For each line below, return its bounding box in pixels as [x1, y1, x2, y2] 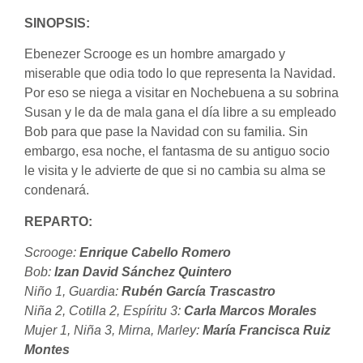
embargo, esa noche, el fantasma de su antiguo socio [24, 144, 330, 159]
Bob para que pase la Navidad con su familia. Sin [24, 125, 308, 139]
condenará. [24, 183, 89, 198]
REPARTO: [24, 214, 92, 228]
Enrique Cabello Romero [79, 246, 231, 260]
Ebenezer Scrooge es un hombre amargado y [24, 47, 285, 62]
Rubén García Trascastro [122, 284, 275, 299]
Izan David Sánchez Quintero [54, 265, 232, 280]
